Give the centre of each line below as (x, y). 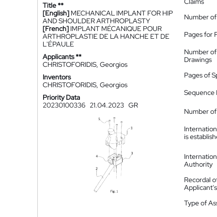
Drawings (198, 60)
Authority (198, 164)
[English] (56, 13)
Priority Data (61, 97)
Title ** (53, 5)
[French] (56, 29)
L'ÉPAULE (58, 44)
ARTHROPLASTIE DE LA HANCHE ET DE (106, 36)
